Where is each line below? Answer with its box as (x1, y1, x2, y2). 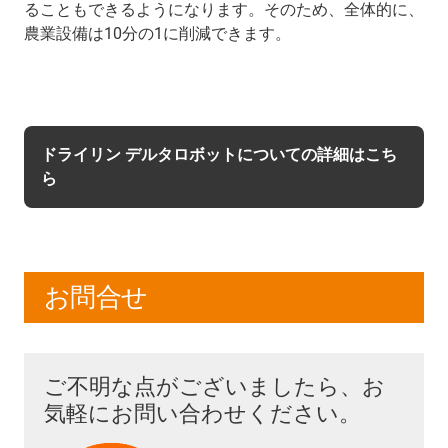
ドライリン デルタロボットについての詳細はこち (41, 144, 397, 164)
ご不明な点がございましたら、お (44, 373, 385, 399)
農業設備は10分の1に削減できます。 (24, 23, 291, 43)
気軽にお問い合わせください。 (44, 400, 361, 426)
